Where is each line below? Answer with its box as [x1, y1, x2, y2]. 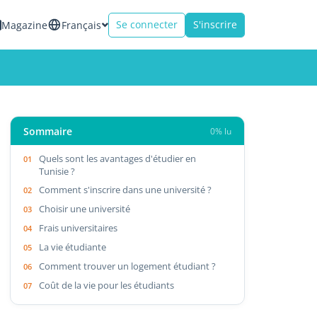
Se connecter [116, 18, 178, 31]
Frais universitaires [39, 221, 118, 234]
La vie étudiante [39, 240, 107, 253]
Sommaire [23, 124, 73, 138]
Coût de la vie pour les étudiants [39, 278, 175, 292]
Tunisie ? [39, 164, 76, 178]
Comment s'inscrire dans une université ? [39, 183, 212, 196]
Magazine [1, 18, 47, 32]
